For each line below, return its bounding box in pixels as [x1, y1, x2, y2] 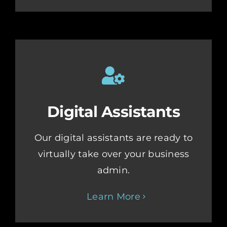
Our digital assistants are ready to [34, 132, 193, 144]
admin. [97, 165, 130, 176]
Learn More [87, 191, 140, 203]
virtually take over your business [37, 148, 190, 160]
